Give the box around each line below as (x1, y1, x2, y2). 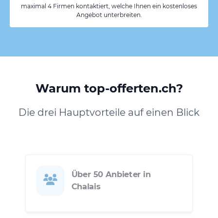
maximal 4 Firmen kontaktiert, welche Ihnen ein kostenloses (21, 2, 197, 10)
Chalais (71, 181, 101, 191)
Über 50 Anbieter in (71, 169, 151, 180)
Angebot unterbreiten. (76, 11, 142, 18)
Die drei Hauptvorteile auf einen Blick (18, 106, 200, 118)
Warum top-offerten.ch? (35, 81, 183, 95)
